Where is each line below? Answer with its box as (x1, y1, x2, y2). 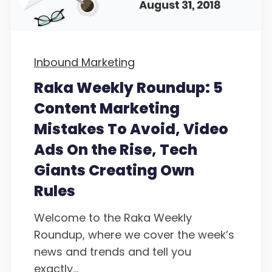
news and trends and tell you (34, 243, 191, 259)
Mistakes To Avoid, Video (34, 119, 228, 140)
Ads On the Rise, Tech (34, 140, 197, 160)
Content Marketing (34, 98, 180, 119)
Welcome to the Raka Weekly (34, 209, 192, 225)
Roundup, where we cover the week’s (34, 226, 234, 242)
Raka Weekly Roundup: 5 (34, 78, 223, 98)
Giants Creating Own (34, 160, 194, 181)
